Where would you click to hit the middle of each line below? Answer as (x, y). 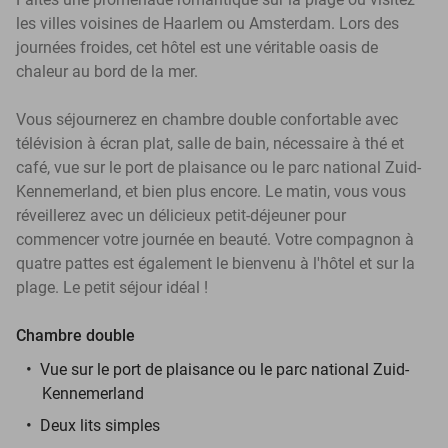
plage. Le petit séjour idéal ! (112, 287)
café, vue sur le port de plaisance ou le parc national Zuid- (218, 167)
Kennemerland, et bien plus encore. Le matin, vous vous (211, 191)
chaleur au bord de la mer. (107, 71)
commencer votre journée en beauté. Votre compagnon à (215, 239)
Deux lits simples (100, 425)
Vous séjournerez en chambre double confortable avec (207, 119)
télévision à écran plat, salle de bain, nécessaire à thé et (210, 143)
